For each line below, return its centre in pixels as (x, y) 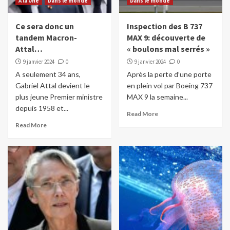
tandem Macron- (46, 38)
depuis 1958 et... (42, 108)
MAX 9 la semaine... (157, 97)
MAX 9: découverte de (166, 38)
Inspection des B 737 (164, 26)
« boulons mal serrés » (168, 49)
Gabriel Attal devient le (53, 86)
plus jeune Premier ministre (59, 97)
